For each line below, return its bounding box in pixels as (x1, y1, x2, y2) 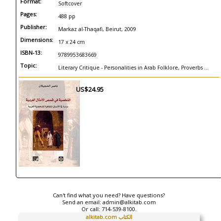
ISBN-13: (20, 49, 42, 56)
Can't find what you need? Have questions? (53, 191, 165, 199)
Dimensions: (20, 36, 53, 43)
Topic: (20, 62, 37, 69)
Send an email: (62, 198, 103, 206)
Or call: (81, 205, 102, 213)
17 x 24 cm (58, 38, 85, 45)
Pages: (20, 10, 37, 18)
